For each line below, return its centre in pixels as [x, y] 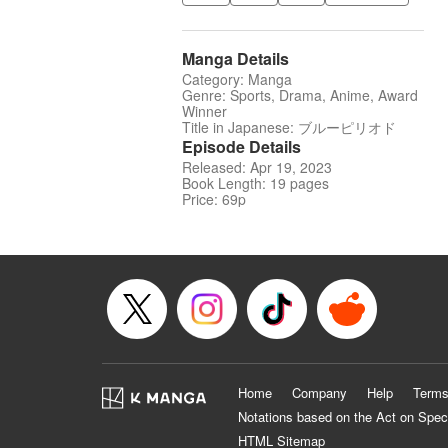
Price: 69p [214, 199]
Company [319, 393]
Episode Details [241, 147]
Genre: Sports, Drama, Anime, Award [300, 95]
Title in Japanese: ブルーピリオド [289, 127]
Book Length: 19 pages [255, 183]
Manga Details [235, 59]
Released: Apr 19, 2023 [257, 167]
